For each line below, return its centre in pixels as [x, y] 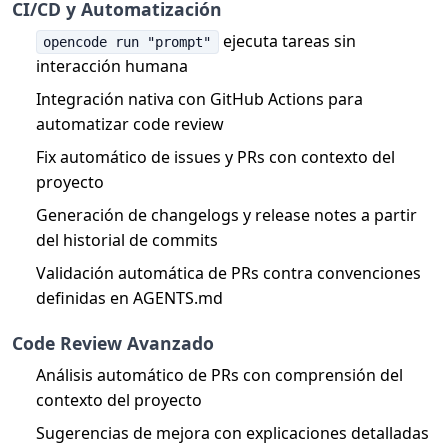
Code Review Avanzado [113, 342]
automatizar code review [130, 123]
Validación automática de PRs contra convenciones [228, 272]
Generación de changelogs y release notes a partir [226, 214]
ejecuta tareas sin [287, 40]
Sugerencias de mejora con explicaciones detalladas [232, 432]
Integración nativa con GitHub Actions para [199, 98]
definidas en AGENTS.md [129, 297]
